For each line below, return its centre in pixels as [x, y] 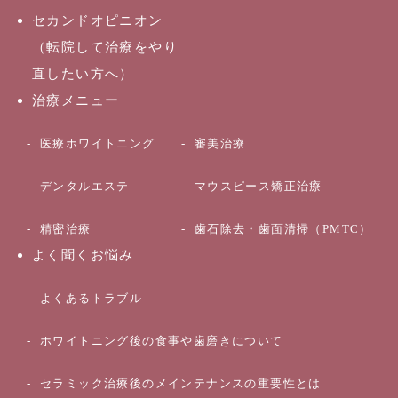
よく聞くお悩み [83, 255]
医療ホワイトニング [98, 143]
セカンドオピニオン [98, 20]
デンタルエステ [85, 186]
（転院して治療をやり [105, 47]
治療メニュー [76, 100]
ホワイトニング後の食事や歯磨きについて [162, 340]
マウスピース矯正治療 [258, 186]
